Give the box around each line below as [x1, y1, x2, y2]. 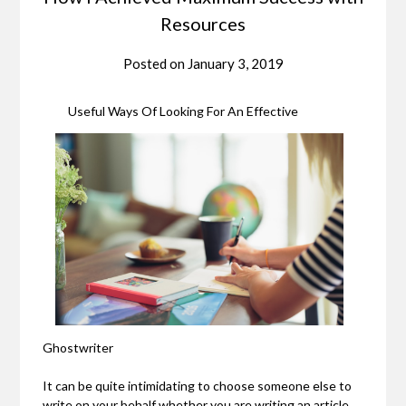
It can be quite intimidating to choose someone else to [43, 378, 353, 394]
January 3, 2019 [187, 55, 284, 72]
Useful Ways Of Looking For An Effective [68, 103, 299, 120]
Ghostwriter [43, 340, 114, 356]
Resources [160, 13, 246, 35]
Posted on [122, 55, 188, 72]
